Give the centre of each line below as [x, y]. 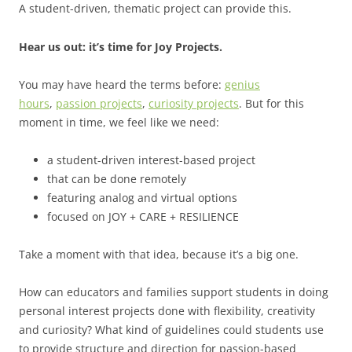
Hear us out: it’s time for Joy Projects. [121, 47]
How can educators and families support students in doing [174, 292]
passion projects [99, 104]
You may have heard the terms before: [122, 85]
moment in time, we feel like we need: [119, 123]
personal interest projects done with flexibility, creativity [167, 311]
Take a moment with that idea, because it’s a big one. [159, 255]
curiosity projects [194, 104]
